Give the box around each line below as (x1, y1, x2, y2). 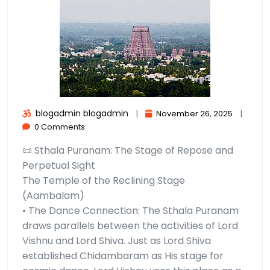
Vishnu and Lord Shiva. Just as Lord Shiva (22, 234, 211, 248)
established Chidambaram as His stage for (22, 249, 224, 263)
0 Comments (33, 121, 85, 133)
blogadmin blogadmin (33, 107, 128, 120)
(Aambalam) (22, 189, 84, 203)
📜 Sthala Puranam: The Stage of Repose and (22, 143, 233, 158)
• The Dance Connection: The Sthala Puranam (22, 204, 239, 218)
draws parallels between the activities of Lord (22, 219, 238, 233)
